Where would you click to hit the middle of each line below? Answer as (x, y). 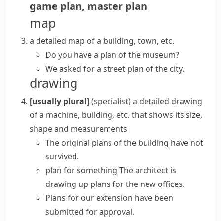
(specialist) (111, 101)
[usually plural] (59, 101)
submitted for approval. (90, 212)
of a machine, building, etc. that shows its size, (116, 115)
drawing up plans (78, 184)
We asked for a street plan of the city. (115, 69)
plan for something (81, 170)
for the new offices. (147, 184)
